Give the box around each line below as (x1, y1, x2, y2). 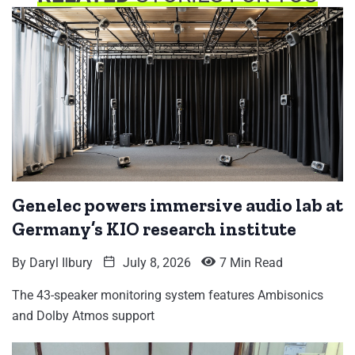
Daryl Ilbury (29, 254, 93, 270)
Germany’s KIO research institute (12, 217, 296, 240)
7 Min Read (219, 254, 283, 270)
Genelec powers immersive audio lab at (12, 193, 343, 216)
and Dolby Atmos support (12, 307, 155, 323)
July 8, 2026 (120, 254, 191, 270)
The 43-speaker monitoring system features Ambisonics (12, 287, 323, 303)
